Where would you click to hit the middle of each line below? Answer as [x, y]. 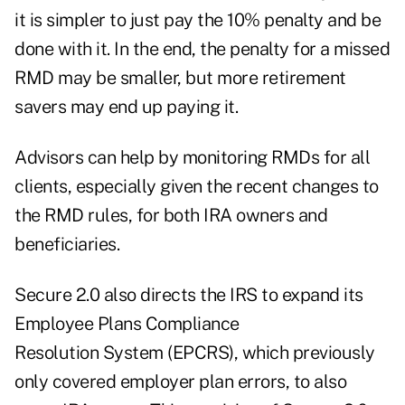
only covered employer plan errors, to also [180, 382]
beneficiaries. [67, 245]
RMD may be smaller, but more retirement [180, 78]
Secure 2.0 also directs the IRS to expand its [189, 295]
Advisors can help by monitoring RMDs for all [192, 158]
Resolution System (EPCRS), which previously [195, 353]
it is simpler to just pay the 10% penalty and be [198, 20]
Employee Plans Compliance [127, 324]
